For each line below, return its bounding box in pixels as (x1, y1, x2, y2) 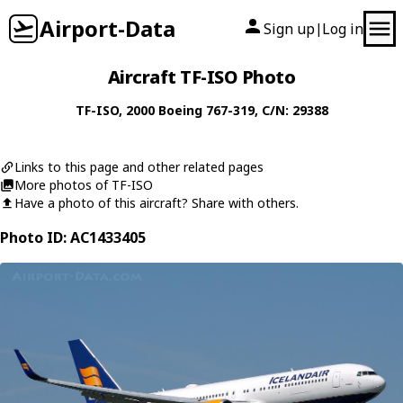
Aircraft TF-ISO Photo (107, 65, 296, 89)
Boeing (157, 102, 202, 119)
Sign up (264, 19, 315, 39)
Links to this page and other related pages (14, 158, 264, 175)
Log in (322, 19, 363, 39)
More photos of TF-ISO (14, 176, 153, 193)
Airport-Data (40, 13, 175, 43)
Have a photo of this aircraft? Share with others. (14, 194, 299, 211)
